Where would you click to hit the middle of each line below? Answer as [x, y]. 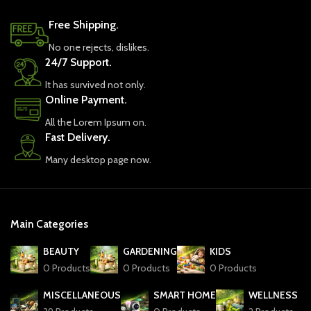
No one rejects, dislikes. [99, 47]
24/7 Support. [78, 62]
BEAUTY [61, 251]
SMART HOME [185, 295]
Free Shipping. [84, 24]
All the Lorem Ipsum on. [96, 122]
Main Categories [49, 224]
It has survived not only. [95, 84]
